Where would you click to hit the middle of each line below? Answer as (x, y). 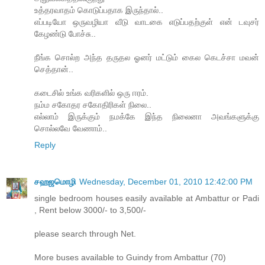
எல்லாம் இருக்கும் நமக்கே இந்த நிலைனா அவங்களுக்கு (147, 116)
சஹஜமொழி (55, 181)
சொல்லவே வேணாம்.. (71, 128)
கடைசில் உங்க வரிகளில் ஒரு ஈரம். (91, 93)
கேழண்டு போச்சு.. (65, 33)
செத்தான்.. (54, 69)
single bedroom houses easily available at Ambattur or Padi (147, 198)
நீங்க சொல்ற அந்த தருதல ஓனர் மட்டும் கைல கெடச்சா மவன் (147, 57)
